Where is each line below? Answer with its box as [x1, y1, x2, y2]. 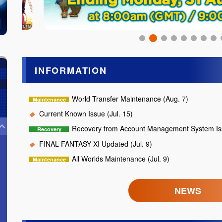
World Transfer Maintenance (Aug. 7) [71, 93, 188, 104]
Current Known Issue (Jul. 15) [39, 109, 133, 119]
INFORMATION [35, 63, 107, 77]
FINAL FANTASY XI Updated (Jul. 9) [39, 138, 152, 149]
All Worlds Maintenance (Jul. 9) [71, 154, 169, 164]
